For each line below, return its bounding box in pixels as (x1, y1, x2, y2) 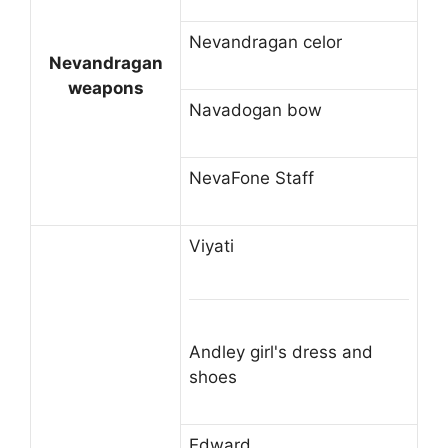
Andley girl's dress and (189, 342, 373, 363)
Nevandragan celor (189, 32, 342, 53)
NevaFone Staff (189, 168, 314, 189)
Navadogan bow (189, 100, 322, 121)
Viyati (189, 236, 234, 257)
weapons (67, 78, 144, 99)
